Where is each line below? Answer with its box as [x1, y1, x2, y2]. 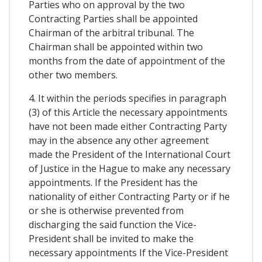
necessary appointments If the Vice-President [29, 246, 228, 260]
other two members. [29, 68, 118, 82]
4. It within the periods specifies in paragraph [29, 92, 226, 105]
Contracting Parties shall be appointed [29, 12, 198, 26]
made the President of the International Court [29, 148, 230, 161]
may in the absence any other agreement [29, 134, 209, 147]
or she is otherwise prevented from [29, 204, 184, 218]
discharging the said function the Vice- [29, 218, 196, 232]
